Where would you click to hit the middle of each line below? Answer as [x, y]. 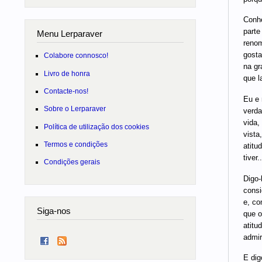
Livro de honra [67, 73]
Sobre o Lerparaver [75, 109]
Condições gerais [72, 162]
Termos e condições [75, 144]
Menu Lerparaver [70, 34]
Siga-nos [54, 211]
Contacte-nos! [66, 91]
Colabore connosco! [76, 56]
